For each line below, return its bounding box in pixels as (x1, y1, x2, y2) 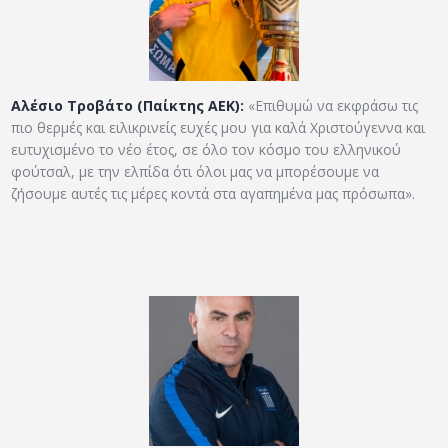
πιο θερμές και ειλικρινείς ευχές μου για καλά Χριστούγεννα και (11, 118, 426, 138)
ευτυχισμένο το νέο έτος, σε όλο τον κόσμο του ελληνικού (11, 140, 402, 160)
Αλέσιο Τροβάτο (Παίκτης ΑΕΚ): (11, 96, 245, 116)
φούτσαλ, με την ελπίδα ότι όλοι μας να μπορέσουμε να (11, 162, 380, 182)
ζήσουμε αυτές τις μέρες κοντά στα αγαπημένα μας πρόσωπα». (11, 184, 416, 204)
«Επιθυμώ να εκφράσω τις (244, 96, 419, 116)
